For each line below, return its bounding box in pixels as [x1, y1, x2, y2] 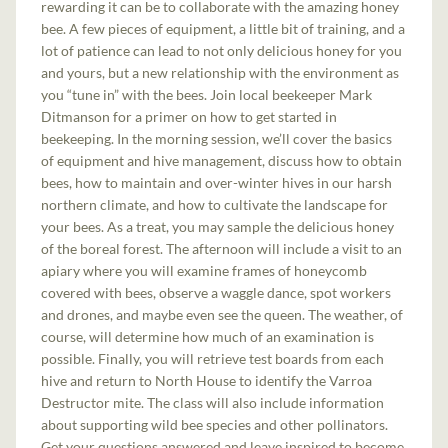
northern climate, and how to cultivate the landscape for [41, 195, 389, 213]
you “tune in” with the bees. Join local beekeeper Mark [41, 85, 373, 103]
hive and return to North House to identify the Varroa [41, 371, 373, 389]
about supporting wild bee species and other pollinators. [41, 415, 389, 433]
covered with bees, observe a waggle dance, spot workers [41, 283, 392, 301]
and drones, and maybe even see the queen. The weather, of [41, 305, 404, 323]
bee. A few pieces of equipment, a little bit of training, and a [41, 19, 406, 37]
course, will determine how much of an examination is [41, 327, 375, 345]
